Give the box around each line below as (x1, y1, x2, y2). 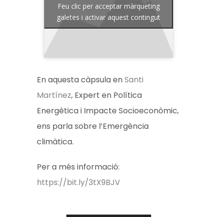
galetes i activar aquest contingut (57, 12, 160, 22)
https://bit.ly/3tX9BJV (37, 177, 121, 188)
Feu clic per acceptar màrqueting (57, 1, 160, 11)
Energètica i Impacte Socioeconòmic (37, 105, 178, 117)
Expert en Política (75, 90, 142, 101)
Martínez (37, 90, 72, 101)
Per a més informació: (37, 161, 120, 173)
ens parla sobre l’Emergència (37, 121, 149, 132)
